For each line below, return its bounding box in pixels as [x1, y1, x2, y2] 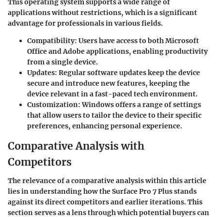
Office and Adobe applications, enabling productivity [27, 47, 208, 56]
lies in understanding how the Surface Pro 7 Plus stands [8, 186, 197, 196]
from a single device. [27, 58, 98, 67]
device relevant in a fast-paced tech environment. [27, 90, 198, 99]
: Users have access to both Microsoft [75, 36, 199, 46]
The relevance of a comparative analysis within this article [8, 176, 206, 185]
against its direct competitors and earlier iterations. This [8, 197, 202, 206]
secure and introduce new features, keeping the [27, 79, 190, 88]
